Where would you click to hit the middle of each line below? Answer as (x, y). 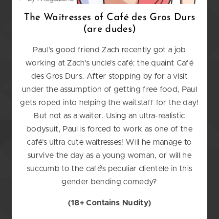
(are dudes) (109, 30)
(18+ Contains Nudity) (109, 203)
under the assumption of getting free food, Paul (109, 89)
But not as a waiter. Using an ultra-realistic (109, 116)
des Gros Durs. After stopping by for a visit (109, 76)
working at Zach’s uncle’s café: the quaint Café (109, 63)
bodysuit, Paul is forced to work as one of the (109, 129)
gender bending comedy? (109, 182)
